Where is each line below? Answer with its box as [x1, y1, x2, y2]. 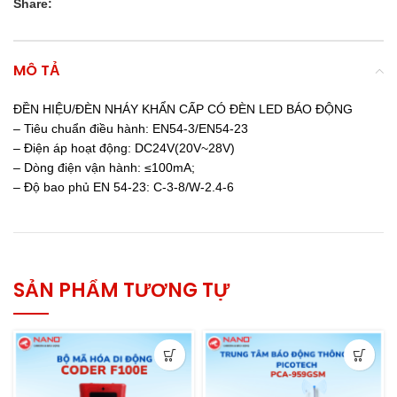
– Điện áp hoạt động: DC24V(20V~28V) [13, 141, 235, 155]
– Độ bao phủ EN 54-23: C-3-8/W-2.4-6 [13, 180, 234, 194]
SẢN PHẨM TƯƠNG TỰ [13, 276, 230, 304]
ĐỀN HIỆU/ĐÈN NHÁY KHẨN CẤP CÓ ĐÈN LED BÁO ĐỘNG [13, 102, 353, 116]
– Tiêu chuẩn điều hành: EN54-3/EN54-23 [13, 121, 248, 136]
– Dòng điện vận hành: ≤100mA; [13, 160, 195, 175]
